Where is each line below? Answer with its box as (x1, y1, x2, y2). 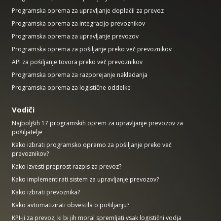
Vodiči (12, 104, 35, 114)
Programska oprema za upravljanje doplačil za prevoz (12, 6, 164, 15)
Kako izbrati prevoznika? (12, 187, 80, 196)
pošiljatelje (12, 127, 42, 136)
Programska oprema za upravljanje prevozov (12, 32, 139, 40)
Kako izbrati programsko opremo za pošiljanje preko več (12, 140, 172, 149)
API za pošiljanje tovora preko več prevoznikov (12, 57, 143, 66)
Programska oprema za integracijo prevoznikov (12, 19, 145, 28)
